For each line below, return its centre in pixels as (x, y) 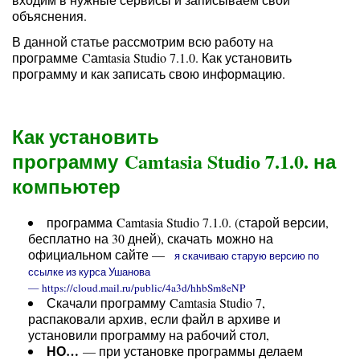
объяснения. (49, 16)
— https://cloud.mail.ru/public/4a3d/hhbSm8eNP (137, 288)
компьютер (66, 186)
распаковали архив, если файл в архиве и (154, 319)
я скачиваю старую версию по (244, 256)
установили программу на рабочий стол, (149, 335)
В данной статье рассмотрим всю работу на (143, 41)
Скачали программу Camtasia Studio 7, (156, 303)
